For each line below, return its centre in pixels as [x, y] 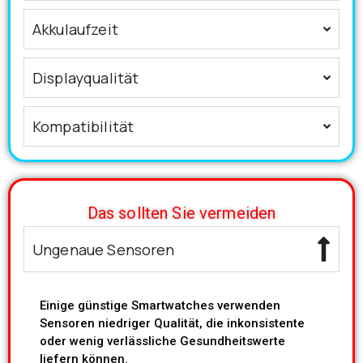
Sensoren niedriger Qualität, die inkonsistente [172, 324]
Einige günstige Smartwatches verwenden [160, 306]
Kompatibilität [83, 127]
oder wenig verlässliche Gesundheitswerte [162, 342]
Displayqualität [86, 78]
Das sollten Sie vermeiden [181, 214]
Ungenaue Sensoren [104, 249]
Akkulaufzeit [75, 30]
